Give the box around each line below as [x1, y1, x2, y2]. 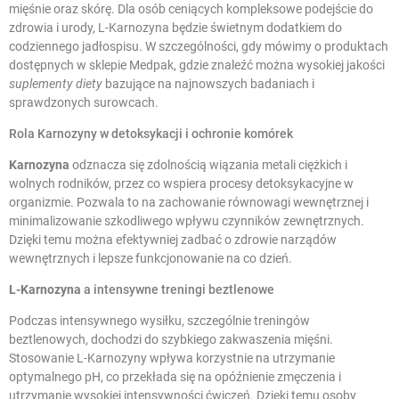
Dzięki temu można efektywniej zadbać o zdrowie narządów [9, 232, 337, 247]
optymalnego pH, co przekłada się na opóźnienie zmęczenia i [9, 369, 341, 384]
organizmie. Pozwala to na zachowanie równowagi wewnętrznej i [9, 194, 369, 209]
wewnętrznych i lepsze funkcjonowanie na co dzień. [9, 250, 292, 265]
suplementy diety [9, 76, 102, 91]
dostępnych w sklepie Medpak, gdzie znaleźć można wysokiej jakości [9, 57, 385, 72]
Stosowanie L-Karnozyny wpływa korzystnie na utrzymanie [9, 350, 335, 365]
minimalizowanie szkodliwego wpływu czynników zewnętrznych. [9, 213, 364, 228]
